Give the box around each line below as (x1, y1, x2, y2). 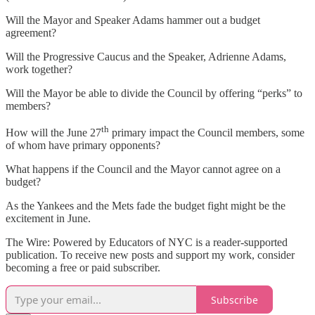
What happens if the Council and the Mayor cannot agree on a (6, 163, 281, 176)
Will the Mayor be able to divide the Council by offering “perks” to (6, 86, 302, 99)
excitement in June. (6, 212, 91, 225)
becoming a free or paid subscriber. (6, 262, 160, 274)
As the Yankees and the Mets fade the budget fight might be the (6, 200, 285, 212)
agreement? (6, 26, 56, 39)
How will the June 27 (6, 127, 101, 139)
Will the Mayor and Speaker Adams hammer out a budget (6, 13, 260, 26)
